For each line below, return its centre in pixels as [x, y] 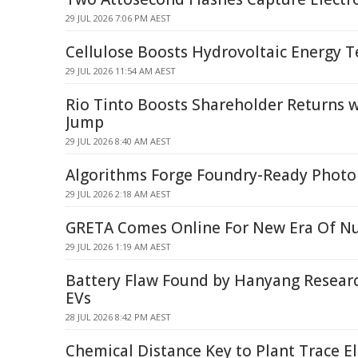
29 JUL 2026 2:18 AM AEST [118, 194]
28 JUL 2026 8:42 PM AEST [118, 317]
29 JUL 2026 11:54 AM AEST [121, 71]
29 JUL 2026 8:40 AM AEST [118, 141]
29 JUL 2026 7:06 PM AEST [118, 18]
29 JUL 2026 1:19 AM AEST [118, 247]
